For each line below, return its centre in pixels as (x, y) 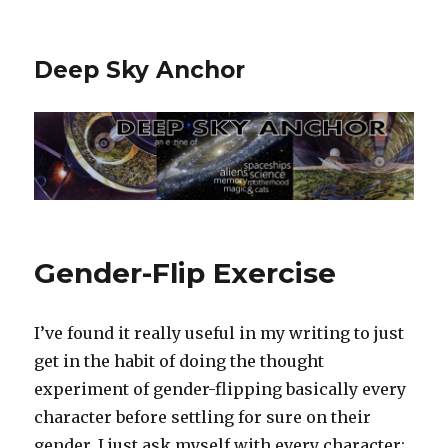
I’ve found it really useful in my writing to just (219, 333)
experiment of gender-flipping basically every (220, 389)
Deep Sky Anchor (140, 70)
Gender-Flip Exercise (185, 273)
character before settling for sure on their (203, 417)
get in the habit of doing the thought (179, 361)
